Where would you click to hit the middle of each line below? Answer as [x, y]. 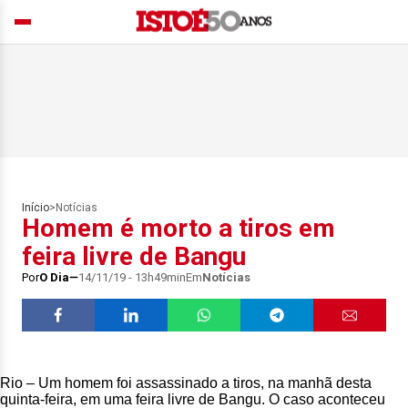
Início [36, 208]
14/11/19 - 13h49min [132, 277]
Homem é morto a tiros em [178, 228]
